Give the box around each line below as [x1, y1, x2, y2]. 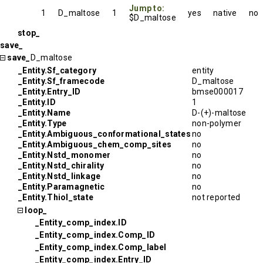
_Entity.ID [18, 97, 56, 107]
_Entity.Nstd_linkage [18, 171, 101, 181]
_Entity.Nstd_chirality [18, 161, 104, 170]
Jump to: [129, 4, 167, 13]
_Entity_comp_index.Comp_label [35, 242, 167, 252]
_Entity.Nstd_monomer [18, 150, 111, 160]
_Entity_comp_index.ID [35, 218, 127, 227]
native [213, 8, 237, 18]
